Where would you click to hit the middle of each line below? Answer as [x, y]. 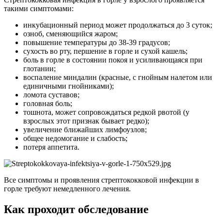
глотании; [39, 68]
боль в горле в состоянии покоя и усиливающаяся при [113, 60]
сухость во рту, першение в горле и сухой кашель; [105, 51]
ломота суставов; [51, 94]
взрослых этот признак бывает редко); [86, 121]
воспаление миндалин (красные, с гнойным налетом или [118, 77]
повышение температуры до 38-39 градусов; [97, 42]
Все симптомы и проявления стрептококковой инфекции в [101, 180]
